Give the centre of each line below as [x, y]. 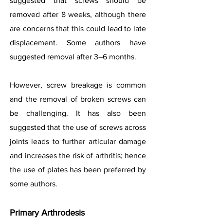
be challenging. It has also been [78, 113]
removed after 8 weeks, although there [78, 14]
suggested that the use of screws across [78, 127]
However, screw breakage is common [78, 85]
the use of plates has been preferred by [78, 170]
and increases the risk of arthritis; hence [78, 155]
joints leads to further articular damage [78, 141]
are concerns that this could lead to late [78, 28]
